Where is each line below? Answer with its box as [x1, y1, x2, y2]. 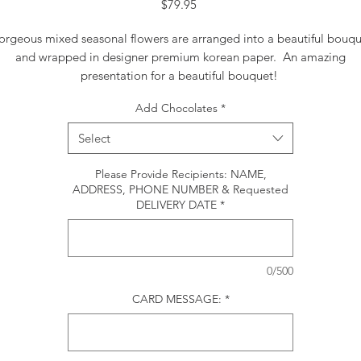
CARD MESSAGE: [131, 292, 222, 306]
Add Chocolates [135, 101, 218, 115]
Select [78, 131, 110, 146]
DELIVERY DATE [136, 197, 217, 212]
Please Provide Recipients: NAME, [94, 167, 267, 181]
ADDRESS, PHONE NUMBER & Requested [73, 182, 288, 197]
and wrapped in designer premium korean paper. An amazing [15, 49, 346, 64]
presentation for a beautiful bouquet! [80, 68, 281, 83]
